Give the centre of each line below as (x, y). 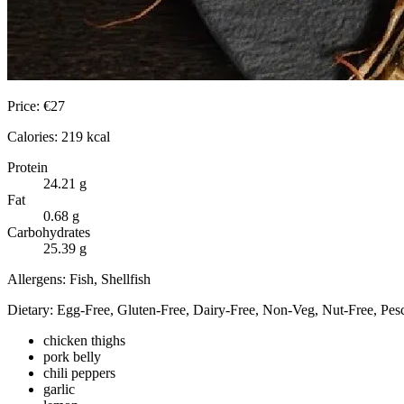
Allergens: (38, 279)
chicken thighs (84, 340)
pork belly (72, 356)
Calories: (34, 136)
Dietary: (32, 309)
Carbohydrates (49, 232)
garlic (59, 389)
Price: (25, 106)
